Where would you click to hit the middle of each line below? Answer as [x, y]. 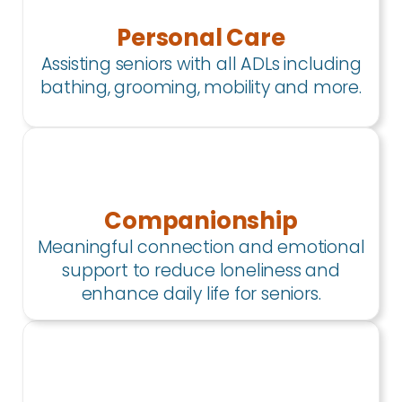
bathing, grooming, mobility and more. [201, 88]
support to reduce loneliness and [201, 270]
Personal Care [201, 38]
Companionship [201, 220]
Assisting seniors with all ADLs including [201, 65]
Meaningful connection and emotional [201, 247]
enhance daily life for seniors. [201, 293]
